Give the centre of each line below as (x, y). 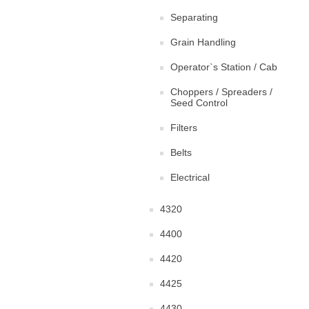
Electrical (190, 178)
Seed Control (199, 103)
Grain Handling (203, 42)
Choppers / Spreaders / (221, 92)
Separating (194, 18)
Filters (184, 128)
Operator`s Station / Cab (224, 67)
